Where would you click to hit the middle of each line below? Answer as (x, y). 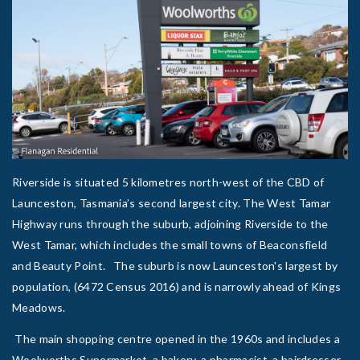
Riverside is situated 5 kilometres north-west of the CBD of (168, 182)
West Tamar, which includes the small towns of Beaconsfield (170, 244)
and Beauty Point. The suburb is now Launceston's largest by (175, 265)
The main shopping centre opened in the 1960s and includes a (176, 338)
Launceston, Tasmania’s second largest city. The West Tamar (172, 202)
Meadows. (39, 307)
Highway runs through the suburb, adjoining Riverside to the (170, 223)
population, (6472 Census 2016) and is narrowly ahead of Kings (177, 286)
